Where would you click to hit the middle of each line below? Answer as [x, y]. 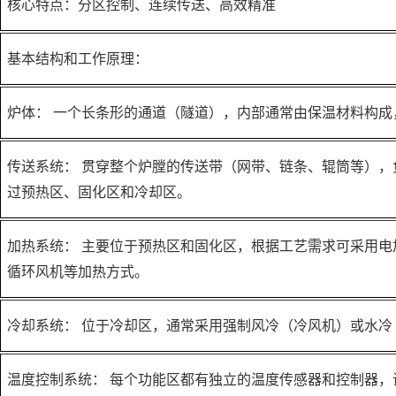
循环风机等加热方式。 [78, 272]
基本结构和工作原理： [78, 59]
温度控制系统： [57, 380]
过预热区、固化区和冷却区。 [99, 192]
